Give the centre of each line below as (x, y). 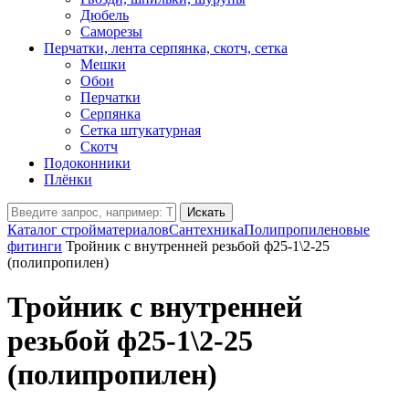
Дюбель (105, 15)
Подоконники (87, 163)
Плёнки (68, 179)
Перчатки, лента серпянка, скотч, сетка (166, 48)
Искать (206, 212)
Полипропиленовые (307, 230)
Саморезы (111, 31)
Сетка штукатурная (141, 130)
